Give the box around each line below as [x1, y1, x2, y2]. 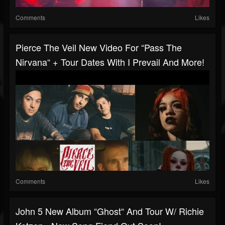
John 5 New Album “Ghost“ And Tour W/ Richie [16, 204, 204, 218]
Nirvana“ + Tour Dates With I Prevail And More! [16, 55, 204, 69]
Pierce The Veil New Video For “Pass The [16, 41, 182, 54]
